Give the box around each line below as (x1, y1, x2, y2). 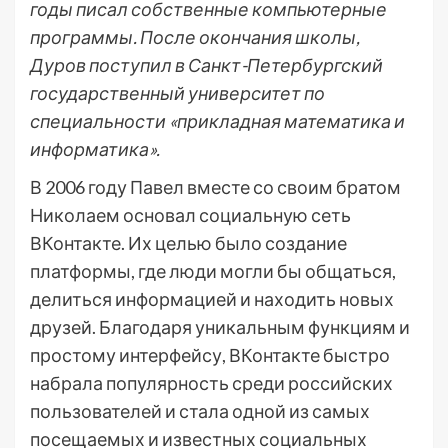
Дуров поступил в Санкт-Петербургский (30, 54, 383, 76)
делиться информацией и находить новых (30, 288, 394, 310)
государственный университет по (30, 82, 325, 104)
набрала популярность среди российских (30, 372, 393, 394)
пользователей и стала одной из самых (30, 400, 370, 422)
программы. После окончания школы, (30, 26, 360, 48)
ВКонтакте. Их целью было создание (30, 232, 347, 254)
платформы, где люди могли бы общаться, (30, 260, 396, 282)
